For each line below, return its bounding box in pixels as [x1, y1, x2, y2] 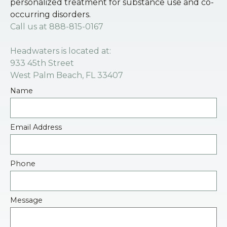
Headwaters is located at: [10, 46, 111, 56]
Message [10, 195, 43, 205]
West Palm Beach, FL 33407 [10, 70, 123, 80]
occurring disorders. [10, 9, 91, 19]
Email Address [10, 122, 62, 132]
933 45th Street [10, 58, 74, 68]
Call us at [10, 21, 49, 31]
